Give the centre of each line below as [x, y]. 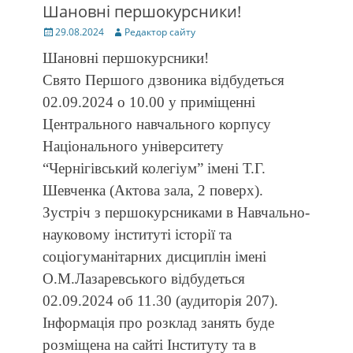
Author [126, 31]
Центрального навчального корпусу [157, 124]
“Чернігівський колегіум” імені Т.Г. [154, 168]
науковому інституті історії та [137, 234]
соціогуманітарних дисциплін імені [154, 256]
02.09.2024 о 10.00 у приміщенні [149, 102]
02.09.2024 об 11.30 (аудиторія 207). [160, 301]
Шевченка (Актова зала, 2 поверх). [153, 190]
